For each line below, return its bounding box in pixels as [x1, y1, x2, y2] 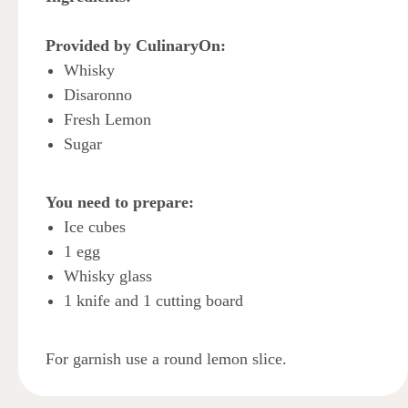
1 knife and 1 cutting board [64, 291, 243, 310]
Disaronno [64, 85, 132, 104]
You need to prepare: [46, 192, 194, 211]
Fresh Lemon [64, 109, 151, 128]
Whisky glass [64, 266, 152, 285]
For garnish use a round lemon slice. [46, 349, 287, 368]
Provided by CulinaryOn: [46, 36, 226, 55]
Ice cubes [64, 217, 126, 236]
